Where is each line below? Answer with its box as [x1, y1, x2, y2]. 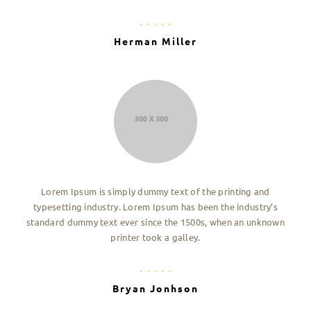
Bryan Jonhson [112, 282, 199, 295]
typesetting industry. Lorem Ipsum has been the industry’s [33, 200, 278, 212]
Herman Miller [114, 35, 197, 48]
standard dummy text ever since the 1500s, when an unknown [26, 215, 285, 228]
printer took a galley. [110, 230, 201, 243]
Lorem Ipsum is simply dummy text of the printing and [41, 185, 270, 197]
